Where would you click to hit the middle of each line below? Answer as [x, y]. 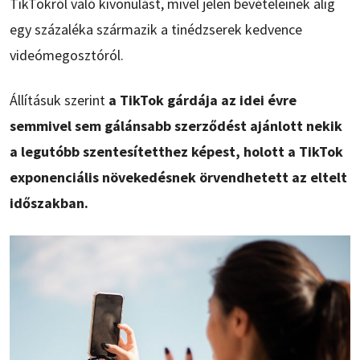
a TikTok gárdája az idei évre [202, 100]
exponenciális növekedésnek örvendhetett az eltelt [178, 177]
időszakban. [49, 202]
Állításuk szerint [59, 100]
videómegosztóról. [67, 55]
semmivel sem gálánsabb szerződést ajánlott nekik [176, 125]
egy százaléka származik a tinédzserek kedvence [156, 29]
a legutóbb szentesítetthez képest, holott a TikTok [176, 151]
